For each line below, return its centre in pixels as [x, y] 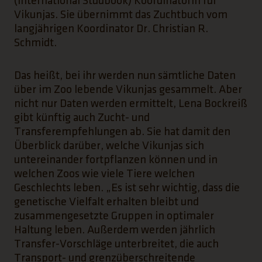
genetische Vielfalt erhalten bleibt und [106, 202]
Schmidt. [35, 43]
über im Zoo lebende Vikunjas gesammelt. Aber [128, 89]
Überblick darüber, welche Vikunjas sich [109, 146]
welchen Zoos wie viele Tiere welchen [104, 174]
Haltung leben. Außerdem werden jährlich [115, 230]
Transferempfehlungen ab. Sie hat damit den [122, 132]
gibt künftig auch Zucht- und [82, 118]
